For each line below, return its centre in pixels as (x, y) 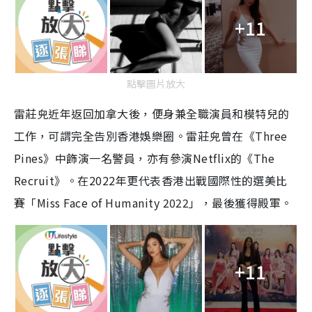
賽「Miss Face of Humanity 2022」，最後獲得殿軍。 (153, 203)
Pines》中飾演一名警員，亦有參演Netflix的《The (145, 158)
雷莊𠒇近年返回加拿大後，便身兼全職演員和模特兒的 (152, 114)
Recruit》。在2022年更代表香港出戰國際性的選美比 (151, 181)
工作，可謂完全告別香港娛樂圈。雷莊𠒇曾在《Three (151, 136)
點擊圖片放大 (156, 84)
